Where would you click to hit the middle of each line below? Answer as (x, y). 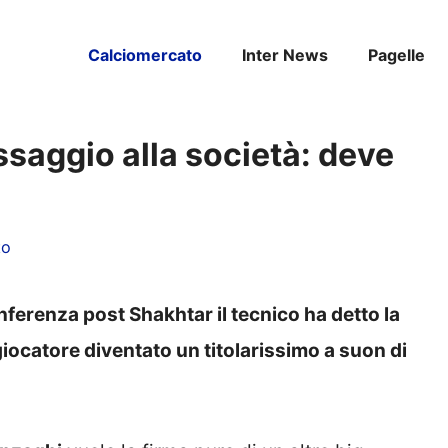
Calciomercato (145, 55)
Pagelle (396, 55)
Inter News (285, 55)
